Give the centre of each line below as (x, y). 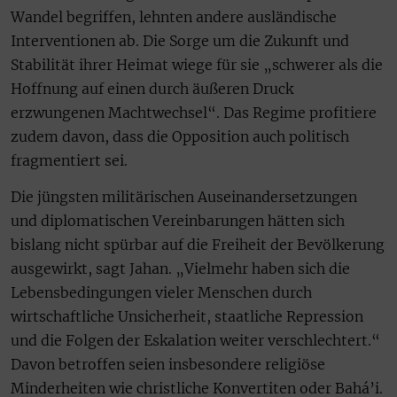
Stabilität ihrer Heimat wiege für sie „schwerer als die (197, 64)
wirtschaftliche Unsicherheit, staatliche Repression (187, 317)
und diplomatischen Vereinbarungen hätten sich (178, 221)
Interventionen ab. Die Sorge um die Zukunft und (180, 40)
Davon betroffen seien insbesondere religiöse (168, 365)
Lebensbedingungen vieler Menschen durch (161, 293)
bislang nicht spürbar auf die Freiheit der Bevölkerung (198, 245)
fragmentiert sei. (69, 160)
